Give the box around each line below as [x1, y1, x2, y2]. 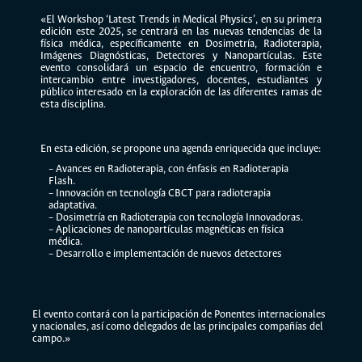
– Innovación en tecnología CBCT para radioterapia [48, 187, 271, 200]
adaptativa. [48, 200, 97, 212]
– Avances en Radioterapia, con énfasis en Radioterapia [48, 163, 288, 175]
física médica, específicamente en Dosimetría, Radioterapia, [40, 38, 322, 50]
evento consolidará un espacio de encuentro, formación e [40, 62, 322, 74]
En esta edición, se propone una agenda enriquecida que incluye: [40, 143, 321, 155]
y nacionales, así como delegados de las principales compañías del [32, 321, 323, 333]
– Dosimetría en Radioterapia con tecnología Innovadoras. [48, 212, 303, 224]
